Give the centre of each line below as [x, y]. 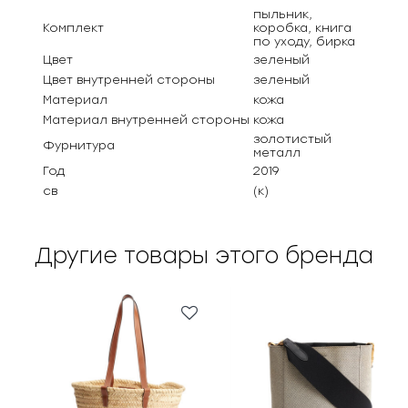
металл [277, 153]
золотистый [293, 139]
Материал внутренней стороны [147, 120]
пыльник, [283, 15]
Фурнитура [79, 146]
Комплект [74, 28]
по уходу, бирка [305, 42]
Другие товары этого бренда [204, 256]
